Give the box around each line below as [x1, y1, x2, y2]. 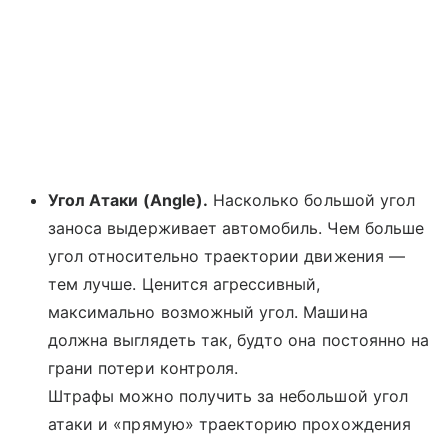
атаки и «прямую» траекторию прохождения [48, 414, 411, 435]
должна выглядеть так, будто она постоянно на [48, 330, 430, 351]
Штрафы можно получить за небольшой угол [48, 386, 408, 407]
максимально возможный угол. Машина [48, 302, 368, 323]
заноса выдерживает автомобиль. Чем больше [48, 218, 424, 239]
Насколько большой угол [207, 190, 416, 211]
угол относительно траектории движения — [48, 246, 405, 267]
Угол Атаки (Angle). [48, 190, 208, 211]
